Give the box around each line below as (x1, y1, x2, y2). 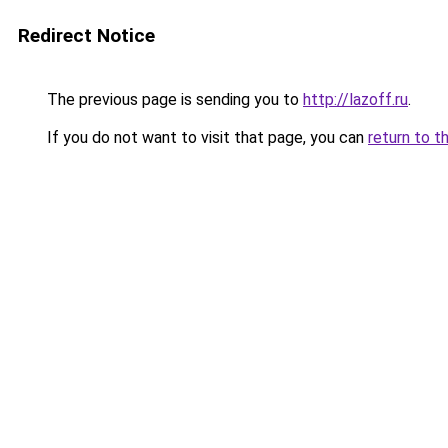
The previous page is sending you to (43, 90, 303, 109)
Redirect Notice (18, 24, 155, 47)
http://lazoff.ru (303, 90, 408, 109)
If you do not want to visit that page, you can (43, 128, 368, 147)
